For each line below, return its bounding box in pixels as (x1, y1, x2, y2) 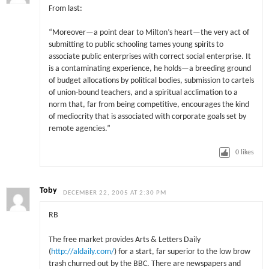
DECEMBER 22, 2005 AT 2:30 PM (63, 189, 167, 196)
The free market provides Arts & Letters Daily (48, 235, 201, 244)
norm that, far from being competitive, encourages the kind (48, 101, 249, 109)
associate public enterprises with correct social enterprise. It (48, 53, 251, 61)
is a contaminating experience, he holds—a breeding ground (48, 65, 251, 73)
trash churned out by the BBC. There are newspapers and (48, 259, 241, 268)
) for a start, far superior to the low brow (113, 247, 250, 256)
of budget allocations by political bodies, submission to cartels (48, 77, 254, 85)
